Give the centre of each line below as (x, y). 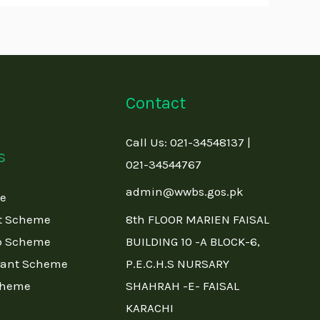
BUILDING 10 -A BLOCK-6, (193, 241)
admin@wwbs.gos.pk (185, 192)
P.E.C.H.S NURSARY (178, 264)
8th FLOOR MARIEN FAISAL (198, 219)
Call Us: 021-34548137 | (189, 142)
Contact (156, 103)
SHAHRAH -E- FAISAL (183, 286)
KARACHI (150, 308)
